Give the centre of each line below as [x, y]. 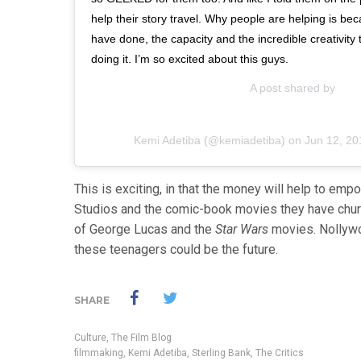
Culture [90, 337]
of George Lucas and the [145, 229]
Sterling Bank [221, 353]
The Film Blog [141, 337]
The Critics [280, 353]
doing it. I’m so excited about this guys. [190, 58]
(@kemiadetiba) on [252, 140]
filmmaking [99, 353]
